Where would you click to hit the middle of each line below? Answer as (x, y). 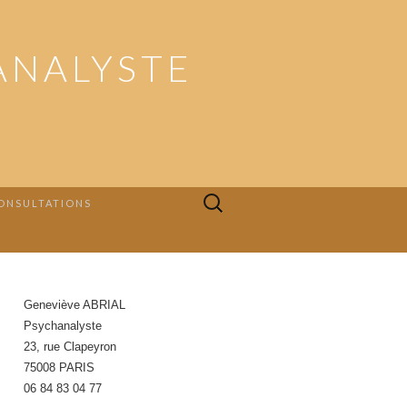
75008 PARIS (59, 367)
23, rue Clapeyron (70, 347)
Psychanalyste (63, 326)
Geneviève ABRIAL (74, 305)
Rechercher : (227, 197)
